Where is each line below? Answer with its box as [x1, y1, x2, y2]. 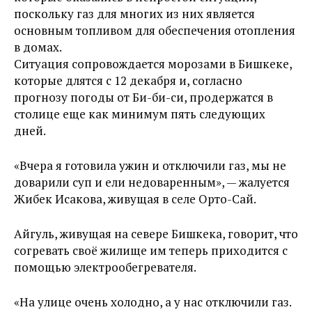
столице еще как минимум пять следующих [14, 105, 265, 122]
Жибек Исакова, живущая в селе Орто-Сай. [14, 190, 256, 207]
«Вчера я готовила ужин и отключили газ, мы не [14, 157, 286, 173]
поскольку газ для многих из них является [14, 5, 255, 22]
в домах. [14, 38, 62, 55]
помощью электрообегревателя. [14, 258, 196, 275]
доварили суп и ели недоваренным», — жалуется [14, 173, 290, 190]
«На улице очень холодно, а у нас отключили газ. [14, 293, 291, 310]
